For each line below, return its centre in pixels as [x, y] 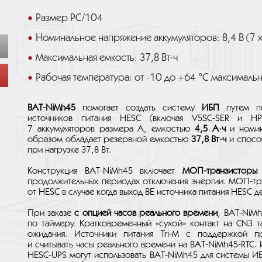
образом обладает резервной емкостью [109, 139]
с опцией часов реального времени [146, 213]
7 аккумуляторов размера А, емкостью [111, 129]
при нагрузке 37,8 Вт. [69, 150]
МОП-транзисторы [220, 171]
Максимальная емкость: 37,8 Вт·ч [107, 58]
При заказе [51, 213]
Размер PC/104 [69, 18]
